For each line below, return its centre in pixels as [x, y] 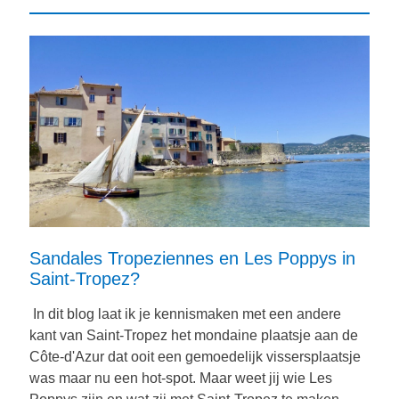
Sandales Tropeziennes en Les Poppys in [192, 258]
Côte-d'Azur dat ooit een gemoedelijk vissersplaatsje [195, 357]
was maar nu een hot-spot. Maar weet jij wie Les [181, 378]
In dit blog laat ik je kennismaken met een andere [185, 314]
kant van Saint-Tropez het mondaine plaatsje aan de [194, 335]
